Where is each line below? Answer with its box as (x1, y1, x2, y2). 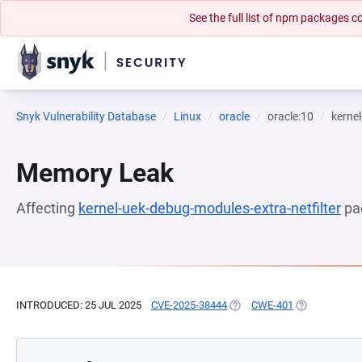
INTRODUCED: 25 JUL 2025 (16, 299, 141, 311)
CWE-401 (251, 299, 293, 311)
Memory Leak (16, 158, 174, 188)
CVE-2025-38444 (151, 299, 227, 311)
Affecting (16, 200, 78, 217)
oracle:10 (267, 110, 314, 123)
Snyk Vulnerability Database (16, 110, 156, 123)
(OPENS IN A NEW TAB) (227, 299, 338, 311)
